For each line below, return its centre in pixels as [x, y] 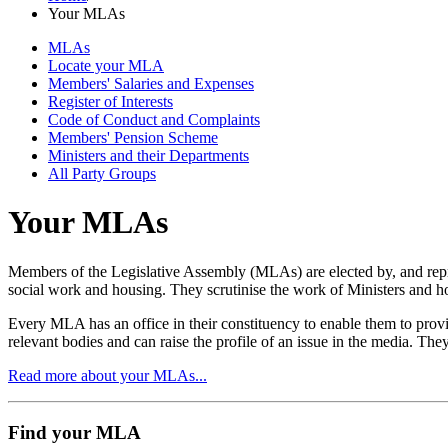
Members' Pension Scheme [133, 137]
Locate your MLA [106, 65]
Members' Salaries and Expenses [151, 83]
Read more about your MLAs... [107, 375]
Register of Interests [110, 101]
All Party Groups [102, 173]
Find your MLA [74, 432]
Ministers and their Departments [148, 155]
